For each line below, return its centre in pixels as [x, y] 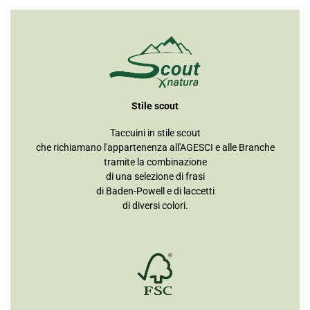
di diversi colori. [155, 206]
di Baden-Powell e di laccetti [155, 191]
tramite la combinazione [155, 162]
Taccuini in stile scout [155, 133]
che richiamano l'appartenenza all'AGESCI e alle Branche [155, 148]
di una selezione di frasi [155, 177]
